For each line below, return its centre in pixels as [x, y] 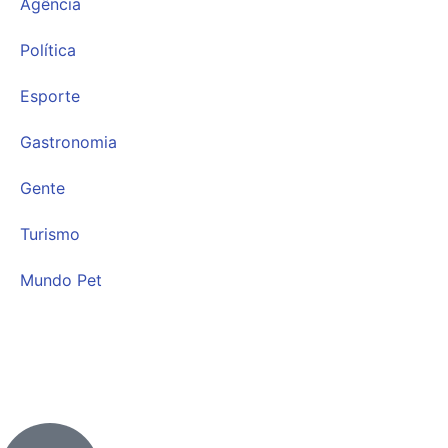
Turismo [50, 234]
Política [48, 50]
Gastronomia [68, 142]
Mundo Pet [61, 280]
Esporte [50, 96]
